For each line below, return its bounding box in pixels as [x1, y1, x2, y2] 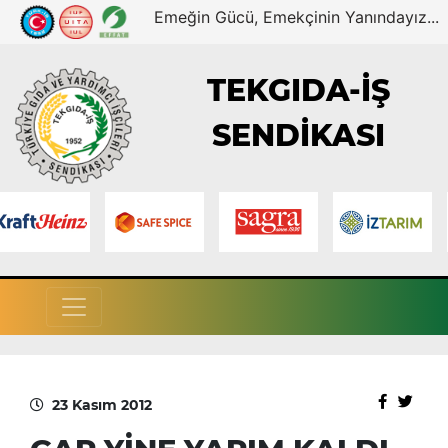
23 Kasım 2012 [52, 395, 152, 414]
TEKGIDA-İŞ [207, 72, 391, 110]
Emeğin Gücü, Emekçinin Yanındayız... [154, 7, 440, 27]
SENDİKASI [212, 117, 386, 155]
